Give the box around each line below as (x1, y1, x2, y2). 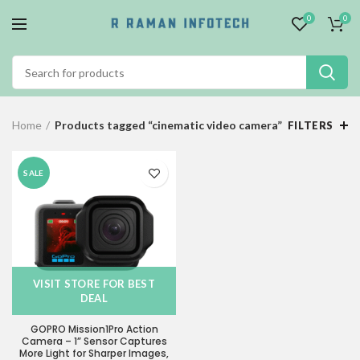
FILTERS (287, 119, 333, 132)
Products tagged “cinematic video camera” (55, 118, 282, 132)
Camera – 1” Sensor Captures (21, 334, 167, 348)
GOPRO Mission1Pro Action (30, 322, 158, 336)
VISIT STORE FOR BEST (32, 277, 155, 290)
